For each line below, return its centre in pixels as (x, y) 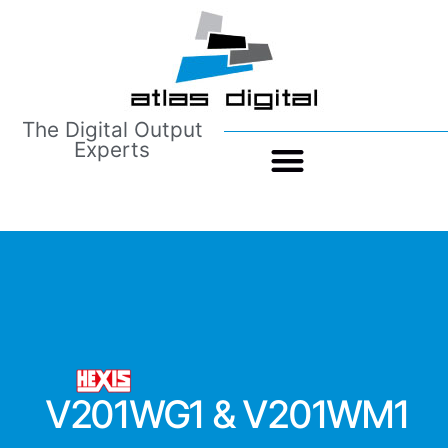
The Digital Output (112, 129)
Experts (112, 149)
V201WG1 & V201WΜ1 (226, 414)
